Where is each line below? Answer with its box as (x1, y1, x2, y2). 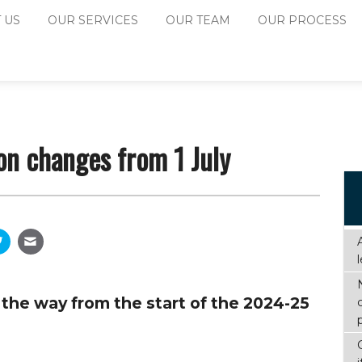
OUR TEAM (166, 12, 230, 27)
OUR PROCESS (258, 12, 347, 27)
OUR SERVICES (48, 12, 138, 27)
